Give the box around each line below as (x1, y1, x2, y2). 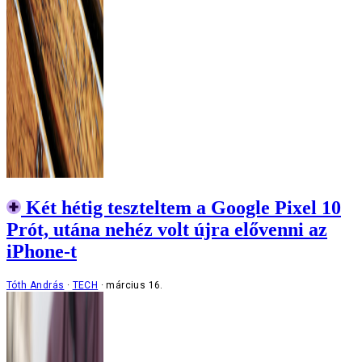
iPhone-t (6, 241, 77, 263)
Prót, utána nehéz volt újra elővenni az (6, 219, 327, 241)
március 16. (106, 280, 163, 292)
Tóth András (6, 280, 65, 292)
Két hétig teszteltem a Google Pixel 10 (26, 197, 341, 219)
